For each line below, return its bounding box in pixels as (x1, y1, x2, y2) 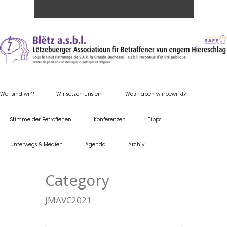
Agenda (85, 140, 106, 148)
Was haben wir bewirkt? (125, 90, 186, 98)
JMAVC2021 (45, 194, 92, 206)
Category (45, 169, 109, 191)
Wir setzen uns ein (56, 90, 103, 98)
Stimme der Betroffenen (10, 115, 71, 123)
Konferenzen (94, 115, 126, 123)
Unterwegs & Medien (10, 140, 63, 148)
